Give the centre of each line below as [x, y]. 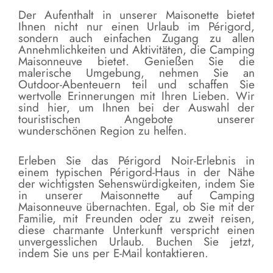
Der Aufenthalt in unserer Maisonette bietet [136, 15]
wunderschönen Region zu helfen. [103, 131]
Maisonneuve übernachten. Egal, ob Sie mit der [136, 207]
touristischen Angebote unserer [136, 119]
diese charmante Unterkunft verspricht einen [136, 230]
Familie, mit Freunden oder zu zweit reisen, [136, 219]
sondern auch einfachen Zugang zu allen [136, 38]
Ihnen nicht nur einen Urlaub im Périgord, [136, 27]
